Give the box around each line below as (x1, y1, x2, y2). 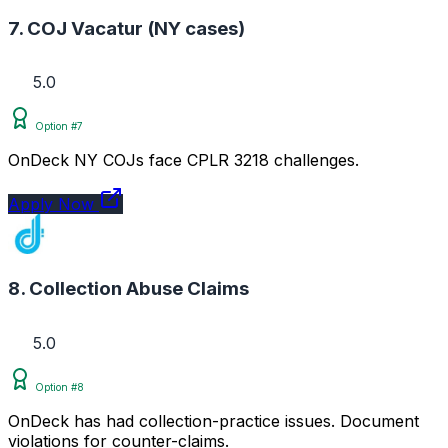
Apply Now (8, 194, 99, 215)
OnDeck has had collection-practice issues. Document (8, 410, 419, 431)
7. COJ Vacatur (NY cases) (8, 16, 245, 40)
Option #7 (32, 120, 83, 133)
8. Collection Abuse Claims (8, 277, 249, 301)
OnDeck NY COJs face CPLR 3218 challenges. (8, 150, 359, 171)
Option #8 (32, 380, 84, 393)
